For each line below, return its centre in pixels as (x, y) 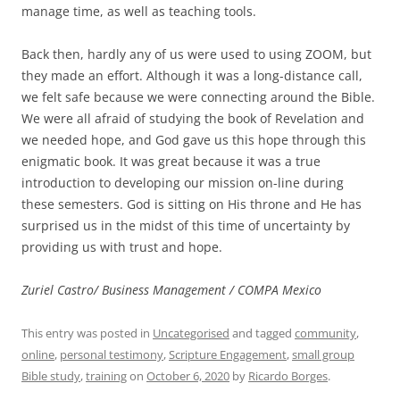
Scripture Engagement (228, 354)
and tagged (262, 333)
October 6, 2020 (188, 375)
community (325, 333)
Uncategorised (191, 333)
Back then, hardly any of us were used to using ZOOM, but (196, 54)
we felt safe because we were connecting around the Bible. (198, 96)
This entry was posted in (87, 333)
